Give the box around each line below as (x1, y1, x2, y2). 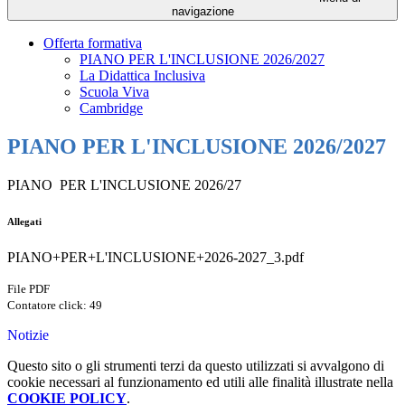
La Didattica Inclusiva (80, 68, 205, 84)
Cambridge (80, 100, 143, 117)
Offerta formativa (43, 35, 142, 52)
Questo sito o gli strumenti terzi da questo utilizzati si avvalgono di (7, 358, 384, 374)
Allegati (7, 216, 42, 228)
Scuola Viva (80, 84, 149, 100)
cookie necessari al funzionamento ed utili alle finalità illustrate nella (7, 374, 393, 391)
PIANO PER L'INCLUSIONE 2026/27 (7, 177, 241, 193)
